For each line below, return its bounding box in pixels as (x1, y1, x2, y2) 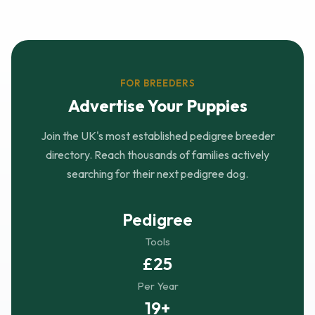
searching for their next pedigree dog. (67, 167, 248, 181)
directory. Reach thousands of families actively (46, 148, 269, 162)
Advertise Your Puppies (67, 95, 247, 117)
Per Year (136, 279, 179, 293)
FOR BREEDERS (120, 77, 195, 89)
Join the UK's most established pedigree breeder (40, 129, 275, 143)
